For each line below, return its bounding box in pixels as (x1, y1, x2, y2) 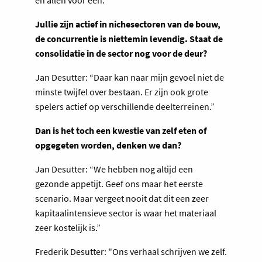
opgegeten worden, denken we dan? (35, 139, 181, 151)
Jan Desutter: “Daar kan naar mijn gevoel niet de (35, 71, 224, 83)
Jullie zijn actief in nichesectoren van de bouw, (35, 18, 220, 30)
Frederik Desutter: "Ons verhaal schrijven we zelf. (35, 245, 227, 257)
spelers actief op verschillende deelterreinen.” (35, 100, 215, 112)
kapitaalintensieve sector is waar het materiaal (35, 206, 216, 219)
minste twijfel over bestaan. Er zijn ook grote (35, 85, 208, 98)
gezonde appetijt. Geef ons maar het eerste (35, 177, 203, 189)
